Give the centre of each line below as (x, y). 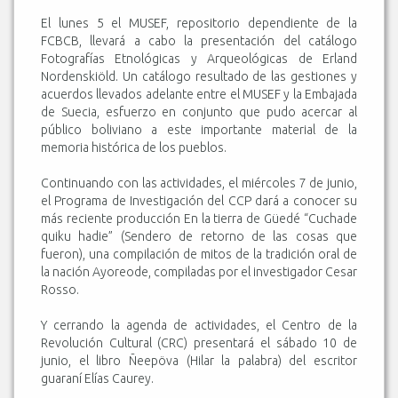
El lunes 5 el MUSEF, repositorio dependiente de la (199, 23)
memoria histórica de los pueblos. (134, 147)
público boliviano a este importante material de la (199, 129)
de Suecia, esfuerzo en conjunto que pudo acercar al (199, 111)
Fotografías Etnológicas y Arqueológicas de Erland (199, 58)
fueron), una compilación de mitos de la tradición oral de (199, 254)
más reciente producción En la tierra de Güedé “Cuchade (199, 218)
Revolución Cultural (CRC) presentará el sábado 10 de (199, 342)
